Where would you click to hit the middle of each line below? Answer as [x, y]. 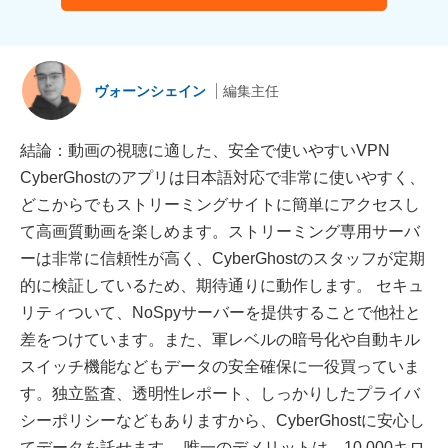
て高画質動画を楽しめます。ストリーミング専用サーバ [220, 232]
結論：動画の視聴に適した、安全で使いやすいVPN [205, 151]
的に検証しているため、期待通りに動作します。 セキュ [222, 286]
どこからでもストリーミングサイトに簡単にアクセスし [220, 205]
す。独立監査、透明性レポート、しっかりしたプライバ [220, 394]
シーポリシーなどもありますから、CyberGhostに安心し [222, 421]
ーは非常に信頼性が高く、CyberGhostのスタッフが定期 [222, 259]
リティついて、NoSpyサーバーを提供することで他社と [220, 313]
